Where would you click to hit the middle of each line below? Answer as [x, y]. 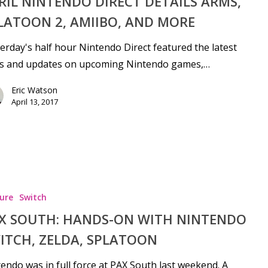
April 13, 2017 [34, 102]
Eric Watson [34, 90]
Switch [33, 197]
